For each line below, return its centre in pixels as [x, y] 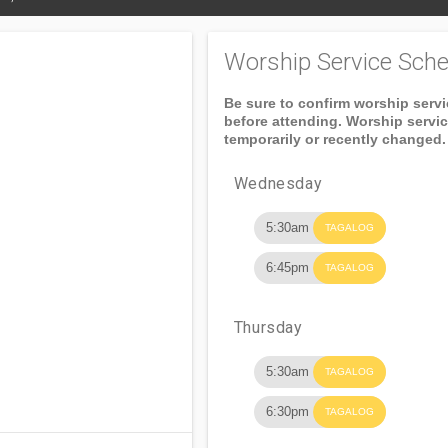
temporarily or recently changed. [334, 139]
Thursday [268, 327]
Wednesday [278, 183]
